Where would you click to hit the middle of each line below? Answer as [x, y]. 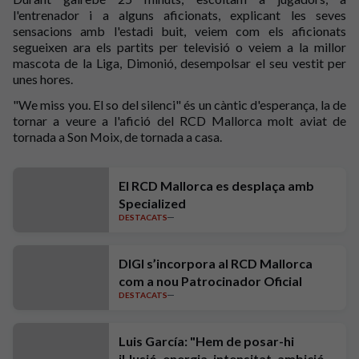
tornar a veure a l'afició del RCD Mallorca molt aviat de [179, 121]
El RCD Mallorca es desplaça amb [216, 186]
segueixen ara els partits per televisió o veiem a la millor [179, 47]
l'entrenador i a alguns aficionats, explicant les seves [179, 15]
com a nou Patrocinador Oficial [210, 281]
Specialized [152, 203]
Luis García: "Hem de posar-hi [206, 341]
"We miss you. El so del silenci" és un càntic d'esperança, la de [179, 105]
